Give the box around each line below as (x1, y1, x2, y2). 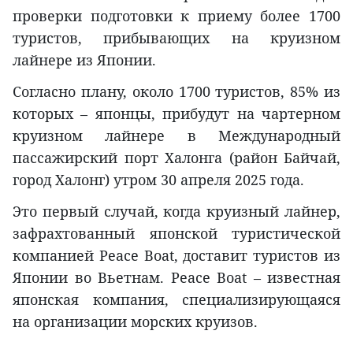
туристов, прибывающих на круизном (13, 28, 340, 48)
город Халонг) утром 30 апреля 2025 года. (13, 170, 304, 190)
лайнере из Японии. (13, 50, 156, 70)
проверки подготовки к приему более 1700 (13, 6, 340, 26)
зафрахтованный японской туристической (13, 224, 340, 243)
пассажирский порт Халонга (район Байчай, (13, 148, 340, 168)
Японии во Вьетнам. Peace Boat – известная (13, 268, 340, 288)
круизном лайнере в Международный (13, 126, 340, 146)
